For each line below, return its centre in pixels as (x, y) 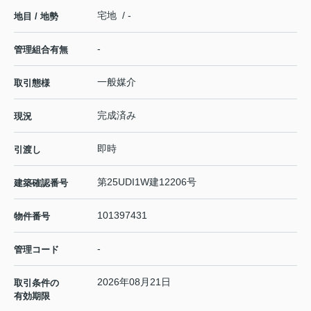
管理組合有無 (41, 49)
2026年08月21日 (134, 281)
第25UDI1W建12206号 (147, 182)
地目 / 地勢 (36, 16)
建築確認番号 (41, 183)
